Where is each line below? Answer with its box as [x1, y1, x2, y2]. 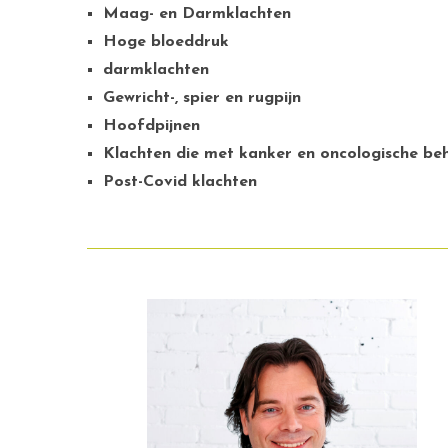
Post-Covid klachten [103, 174, 257, 190]
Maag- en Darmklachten [103, 6, 291, 22]
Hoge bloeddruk [103, 34, 229, 50]
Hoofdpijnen [103, 118, 200, 134]
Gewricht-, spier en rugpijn [103, 90, 301, 106]
